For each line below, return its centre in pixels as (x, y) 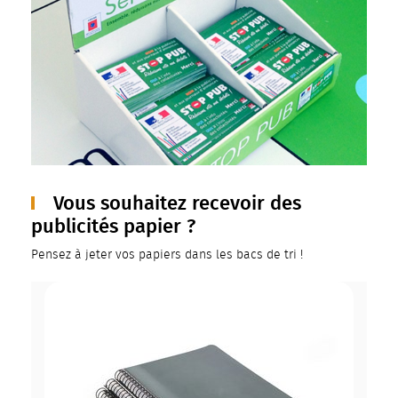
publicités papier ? (113, 226)
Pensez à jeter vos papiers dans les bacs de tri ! (167, 255)
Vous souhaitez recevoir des (175, 203)
